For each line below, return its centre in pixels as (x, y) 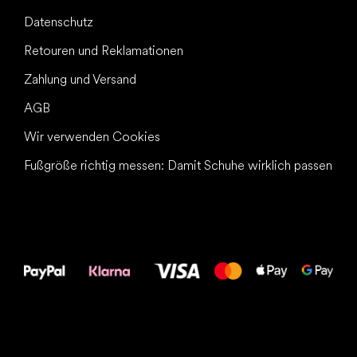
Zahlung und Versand (80, 80)
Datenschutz (59, 22)
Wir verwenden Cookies (92, 137)
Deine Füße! (60, 240)
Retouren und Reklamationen (104, 51)
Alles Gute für (67, 226)
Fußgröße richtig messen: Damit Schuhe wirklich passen (178, 166)
